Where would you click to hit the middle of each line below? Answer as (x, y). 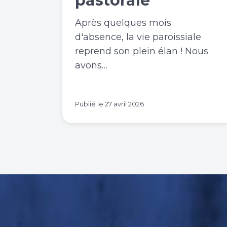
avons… (91, 65)
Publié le (90, 104)
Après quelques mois (123, 23)
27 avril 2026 (124, 104)
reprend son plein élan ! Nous (142, 51)
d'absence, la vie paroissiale (138, 37)
